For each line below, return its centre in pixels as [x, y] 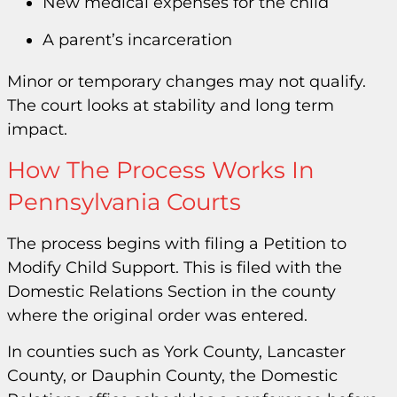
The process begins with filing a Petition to [177, 243]
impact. [37, 129]
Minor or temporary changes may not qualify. [187, 81]
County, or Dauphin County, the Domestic [172, 376]
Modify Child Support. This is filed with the [175, 267]
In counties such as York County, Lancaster [176, 352]
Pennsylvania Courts [124, 202]
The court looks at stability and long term [171, 105]
